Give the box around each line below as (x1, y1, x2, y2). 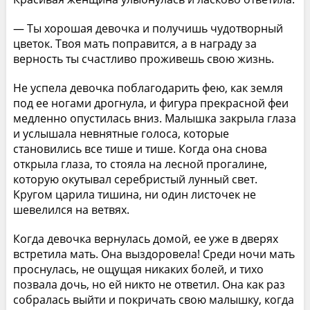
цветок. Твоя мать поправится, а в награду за (12, 35, 257, 51)
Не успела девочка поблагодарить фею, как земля (12, 80, 283, 95)
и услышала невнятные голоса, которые (12, 125, 229, 141)
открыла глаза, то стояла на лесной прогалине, (12, 156, 267, 172)
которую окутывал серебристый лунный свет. (12, 171, 257, 187)
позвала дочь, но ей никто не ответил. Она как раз (12, 276, 285, 292)
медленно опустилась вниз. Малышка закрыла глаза (12, 110, 296, 126)
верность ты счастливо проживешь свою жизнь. (12, 51, 274, 66)
